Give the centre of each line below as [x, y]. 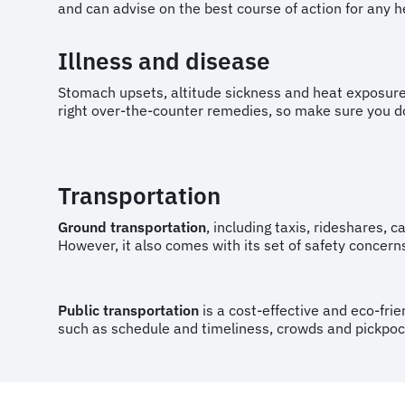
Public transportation [128, 310]
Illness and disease [167, 61]
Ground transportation [132, 227]
